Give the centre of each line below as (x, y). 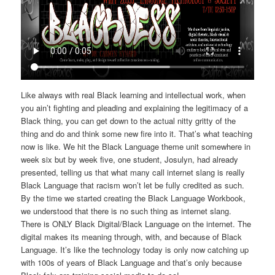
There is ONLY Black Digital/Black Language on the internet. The (136, 223)
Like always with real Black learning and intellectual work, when (134, 95)
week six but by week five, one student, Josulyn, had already (130, 159)
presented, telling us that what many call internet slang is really (133, 172)
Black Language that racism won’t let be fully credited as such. (133, 185)
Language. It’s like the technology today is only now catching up (135, 249)
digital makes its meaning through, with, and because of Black (132, 236)
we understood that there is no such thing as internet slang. (126, 211)
